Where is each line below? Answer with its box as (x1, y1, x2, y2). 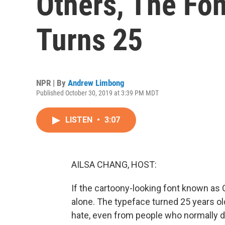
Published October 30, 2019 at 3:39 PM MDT (36, 89, 159, 97)
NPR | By (36, 78, 68, 88)
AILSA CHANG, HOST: (71, 159, 157, 170)
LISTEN (65, 115, 94, 125)
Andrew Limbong (68, 78, 125, 88)
